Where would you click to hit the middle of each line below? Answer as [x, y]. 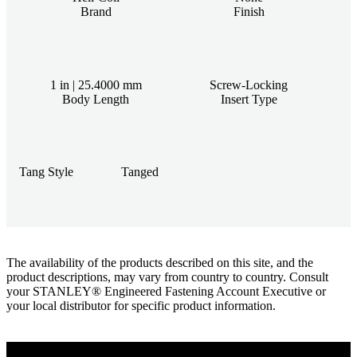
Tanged [139, 171]
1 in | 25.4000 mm [96, 84]
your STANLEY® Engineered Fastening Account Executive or [166, 291]
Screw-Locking [249, 84]
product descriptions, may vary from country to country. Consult [167, 277]
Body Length [96, 99]
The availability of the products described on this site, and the [160, 262]
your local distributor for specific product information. [141, 305]
